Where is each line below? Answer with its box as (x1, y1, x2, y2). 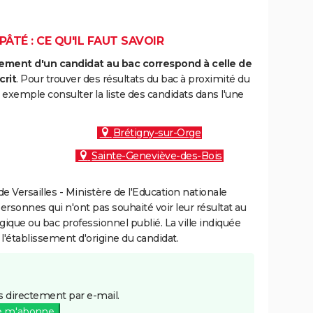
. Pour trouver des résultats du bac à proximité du (16, 73, 249, 85)
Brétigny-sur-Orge (112, 126, 201, 139)
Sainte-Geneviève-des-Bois (92, 150, 222, 162)
